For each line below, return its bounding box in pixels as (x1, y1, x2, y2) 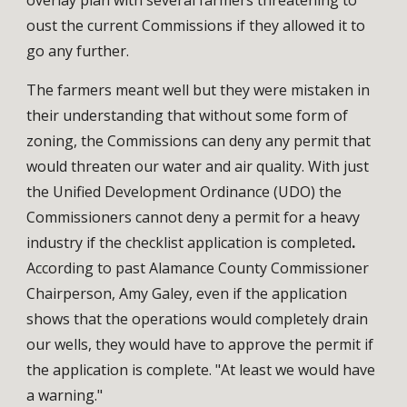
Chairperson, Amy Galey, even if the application (26, 283, 348, 303)
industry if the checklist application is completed (26, 232, 352, 253)
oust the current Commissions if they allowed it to (26, 15, 366, 35)
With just (308, 155, 370, 176)
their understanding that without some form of (26, 104, 349, 125)
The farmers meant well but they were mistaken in (26, 79, 371, 100)
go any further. (26, 40, 134, 61)
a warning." (26, 384, 107, 405)
